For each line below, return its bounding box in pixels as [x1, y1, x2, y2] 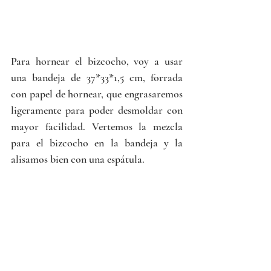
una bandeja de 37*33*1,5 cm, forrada [11, 71, 183, 85]
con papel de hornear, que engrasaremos [11, 87, 183, 101]
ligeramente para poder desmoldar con [11, 103, 183, 117]
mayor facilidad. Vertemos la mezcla [11, 120, 183, 134]
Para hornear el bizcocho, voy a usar [11, 54, 183, 68]
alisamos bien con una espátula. [11, 152, 147, 166]
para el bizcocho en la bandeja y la [11, 136, 183, 150]
